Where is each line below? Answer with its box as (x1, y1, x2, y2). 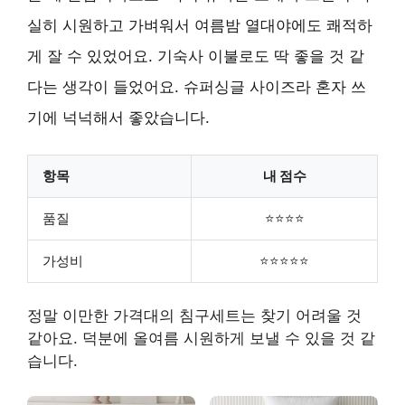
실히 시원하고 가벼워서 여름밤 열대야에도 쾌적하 (27, 16, 372, 34)
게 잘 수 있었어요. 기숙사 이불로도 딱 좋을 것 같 (27, 47, 364, 65)
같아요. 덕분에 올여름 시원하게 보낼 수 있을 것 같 (27, 329, 375, 347)
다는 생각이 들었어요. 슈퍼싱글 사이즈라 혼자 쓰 (27, 78, 366, 96)
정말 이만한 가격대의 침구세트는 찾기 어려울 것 (27, 306, 362, 325)
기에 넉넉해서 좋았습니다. (27, 108, 210, 127)
